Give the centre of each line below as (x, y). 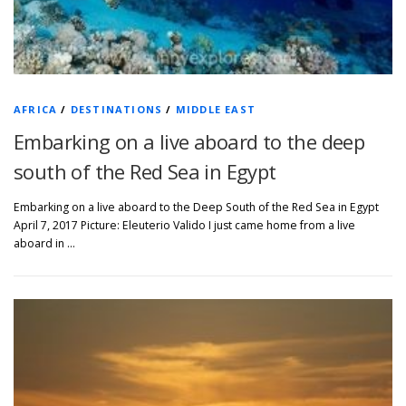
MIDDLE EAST (216, 110)
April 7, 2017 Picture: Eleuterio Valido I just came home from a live (184, 226)
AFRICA (36, 110)
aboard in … (44, 244)
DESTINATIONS (116, 110)
